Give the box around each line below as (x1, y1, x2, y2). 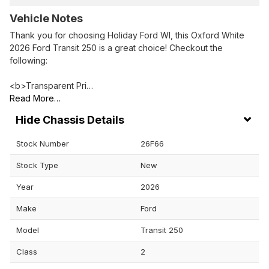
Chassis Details (43, 113, 124, 127)
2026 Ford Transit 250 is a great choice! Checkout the (10, 42, 223, 53)
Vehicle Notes (10, 11, 83, 25)
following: (10, 55, 47, 65)
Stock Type (16, 160, 58, 171)
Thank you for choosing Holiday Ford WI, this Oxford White (10, 29, 244, 40)
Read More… (10, 92, 61, 103)
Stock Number (16, 139, 69, 149)
